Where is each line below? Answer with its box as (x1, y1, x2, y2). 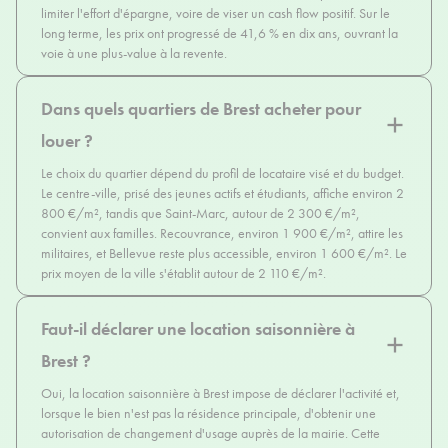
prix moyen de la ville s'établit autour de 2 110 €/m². (41, 264, 326, 283)
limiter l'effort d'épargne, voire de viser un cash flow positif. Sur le (41, 4, 390, 23)
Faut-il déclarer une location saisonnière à (41, 317, 355, 341)
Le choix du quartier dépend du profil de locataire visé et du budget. (41, 164, 404, 183)
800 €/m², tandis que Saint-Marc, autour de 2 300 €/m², (41, 204, 360, 223)
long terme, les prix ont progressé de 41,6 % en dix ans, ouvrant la (41, 24, 398, 43)
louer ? (41, 129, 93, 153)
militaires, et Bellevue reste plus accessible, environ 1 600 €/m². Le (41, 244, 407, 263)
